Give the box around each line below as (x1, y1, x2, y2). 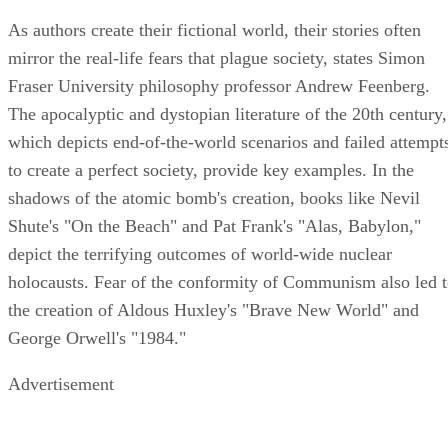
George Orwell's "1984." (8, 327, 186, 348)
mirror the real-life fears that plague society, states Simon (8, 47, 425, 68)
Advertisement (8, 373, 114, 394)
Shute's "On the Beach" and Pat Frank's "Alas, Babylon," (8, 215, 421, 236)
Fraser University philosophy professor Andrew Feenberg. (8, 75, 430, 96)
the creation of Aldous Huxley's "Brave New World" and (8, 299, 419, 320)
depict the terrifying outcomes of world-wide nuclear (8, 243, 392, 264)
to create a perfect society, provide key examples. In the (8, 159, 414, 180)
